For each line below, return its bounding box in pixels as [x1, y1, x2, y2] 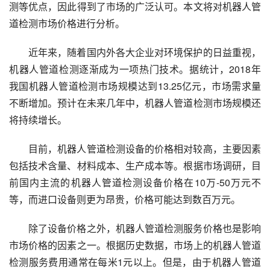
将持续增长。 [9, 113, 67, 127]
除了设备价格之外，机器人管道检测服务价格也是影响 [28, 221, 261, 236]
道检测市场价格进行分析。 [9, 16, 125, 31]
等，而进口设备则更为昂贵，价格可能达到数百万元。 [9, 192, 240, 207]
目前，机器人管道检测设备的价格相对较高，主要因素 [28, 142, 261, 156]
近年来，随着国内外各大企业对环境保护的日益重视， [28, 45, 261, 60]
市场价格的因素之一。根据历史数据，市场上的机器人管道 [9, 238, 261, 253]
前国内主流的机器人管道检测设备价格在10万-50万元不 [9, 175, 261, 190]
